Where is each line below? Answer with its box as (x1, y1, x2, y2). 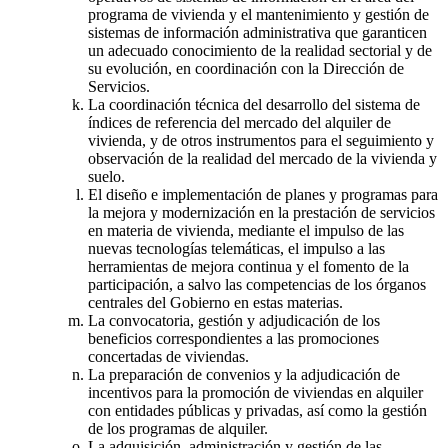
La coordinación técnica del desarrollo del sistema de (88, 95, 420, 113)
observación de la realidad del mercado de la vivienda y (88, 149, 437, 167)
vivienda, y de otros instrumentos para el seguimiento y (88, 131, 434, 149)
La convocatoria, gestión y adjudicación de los (88, 311, 380, 329)
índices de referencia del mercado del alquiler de (88, 113, 391, 131)
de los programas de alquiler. (88, 419, 268, 437)
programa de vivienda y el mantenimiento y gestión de (88, 5, 429, 23)
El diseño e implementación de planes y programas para (88, 185, 438, 203)
